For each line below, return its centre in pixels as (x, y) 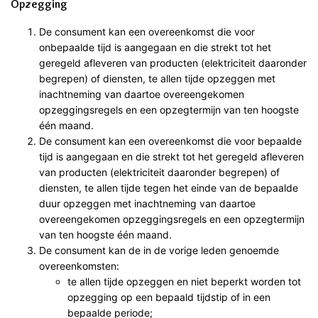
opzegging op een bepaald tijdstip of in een (169, 297)
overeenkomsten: (79, 265)
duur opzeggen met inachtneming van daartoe (147, 203)
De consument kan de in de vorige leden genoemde (159, 250)
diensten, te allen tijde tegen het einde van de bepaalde (169, 187)
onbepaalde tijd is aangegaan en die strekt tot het (155, 47)
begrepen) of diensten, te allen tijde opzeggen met (157, 78)
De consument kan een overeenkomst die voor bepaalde (170, 141)
